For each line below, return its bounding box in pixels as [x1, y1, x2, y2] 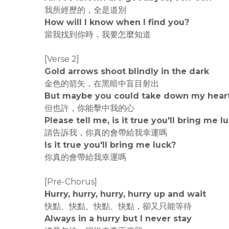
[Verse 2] [44, 54, 79, 64]
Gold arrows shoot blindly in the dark [44, 66, 209, 76]
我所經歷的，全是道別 [44, 5, 126, 15]
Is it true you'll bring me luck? [44, 140, 176, 150]
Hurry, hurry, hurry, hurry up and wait [44, 189, 206, 199]
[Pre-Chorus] [44, 177, 97, 187]
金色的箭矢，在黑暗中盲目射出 [44, 79, 159, 88]
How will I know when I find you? [44, 17, 189, 27]
